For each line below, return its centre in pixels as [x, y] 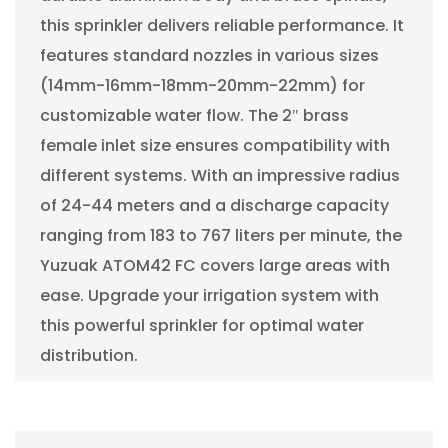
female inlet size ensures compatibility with [215, 145]
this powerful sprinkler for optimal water [202, 325]
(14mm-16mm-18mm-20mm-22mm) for [202, 85]
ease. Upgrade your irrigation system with [209, 295]
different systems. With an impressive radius [220, 175]
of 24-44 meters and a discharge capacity [214, 205]
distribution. [89, 355]
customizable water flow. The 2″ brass [194, 115]
